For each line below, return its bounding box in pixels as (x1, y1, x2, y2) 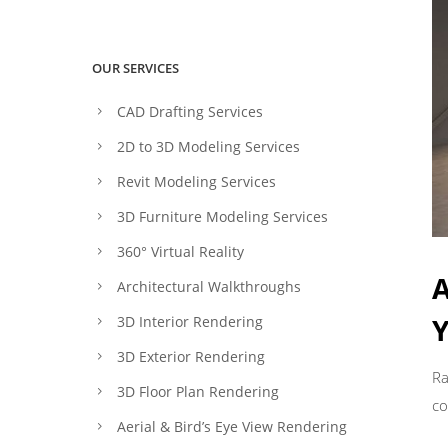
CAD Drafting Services (117, 102, 263, 121)
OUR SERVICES (92, 59, 179, 77)
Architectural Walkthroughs (117, 277, 301, 296)
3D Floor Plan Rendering (117, 382, 279, 401)
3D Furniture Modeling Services (117, 207, 328, 226)
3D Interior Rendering (117, 312, 263, 331)
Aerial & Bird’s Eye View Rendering (117, 417, 347, 436)
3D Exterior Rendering (117, 347, 265, 366)
